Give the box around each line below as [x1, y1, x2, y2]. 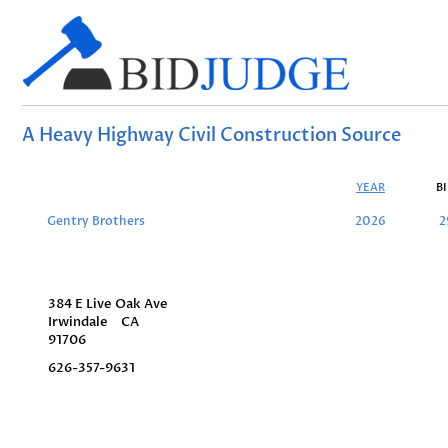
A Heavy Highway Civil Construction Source [22, 123, 401, 148]
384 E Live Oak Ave [48, 295, 168, 313]
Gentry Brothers [47, 213, 145, 230]
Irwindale [48, 313, 108, 331]
